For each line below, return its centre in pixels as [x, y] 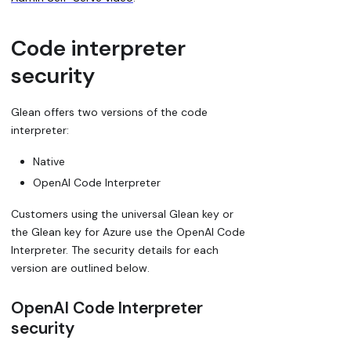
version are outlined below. [80, 268]
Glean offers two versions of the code [109, 112]
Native [49, 162]
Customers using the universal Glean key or [122, 214]
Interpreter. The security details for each [115, 250]
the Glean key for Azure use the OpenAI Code [128, 232]
